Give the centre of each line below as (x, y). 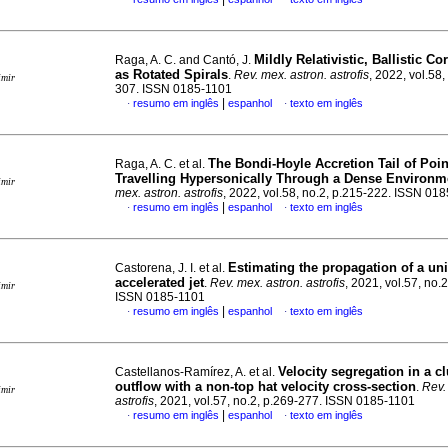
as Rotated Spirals (171, 74)
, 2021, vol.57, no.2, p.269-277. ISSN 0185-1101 (284, 401)
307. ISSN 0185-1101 (173, 89)
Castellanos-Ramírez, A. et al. (196, 372)
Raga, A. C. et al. (161, 164)
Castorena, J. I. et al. (171, 268)
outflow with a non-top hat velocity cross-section (265, 386)
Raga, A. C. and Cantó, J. (184, 60)
